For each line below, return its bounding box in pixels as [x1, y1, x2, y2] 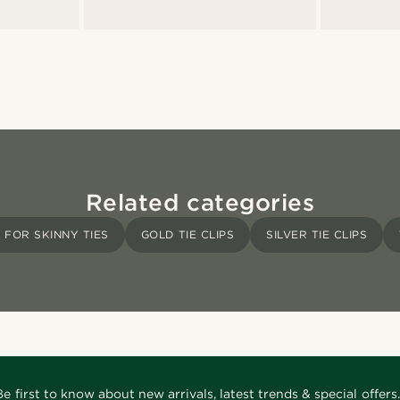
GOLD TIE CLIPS [140, 227, 235, 241]
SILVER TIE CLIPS [266, 227, 368, 241]
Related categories [85, 187, 315, 216]
